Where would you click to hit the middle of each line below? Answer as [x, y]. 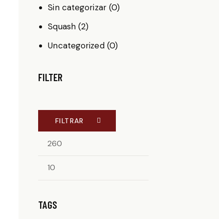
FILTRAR [70, 121]
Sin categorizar [77, 7]
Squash [62, 26]
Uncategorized [76, 45]
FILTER [50, 77]
